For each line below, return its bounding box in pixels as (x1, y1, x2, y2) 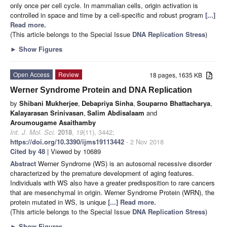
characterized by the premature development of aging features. (10, 168, 194, 178)
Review (58, 69, 79, 79)
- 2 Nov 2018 (124, 136, 164, 146)
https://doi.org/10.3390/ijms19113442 (10, 136, 124, 146)
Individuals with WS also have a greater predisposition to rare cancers (10, 177, 215, 187)
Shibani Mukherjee (19, 98, 78, 108)
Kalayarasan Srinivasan (10, 107, 84, 118)
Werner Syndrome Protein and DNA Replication (10, 85, 192, 94)
